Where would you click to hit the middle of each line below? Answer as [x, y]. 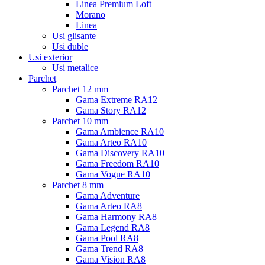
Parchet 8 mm [78, 185]
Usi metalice [75, 68]
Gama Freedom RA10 [117, 164]
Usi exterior [50, 57]
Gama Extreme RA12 [117, 100]
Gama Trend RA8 [109, 249]
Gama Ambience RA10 [120, 132]
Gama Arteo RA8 [109, 206]
